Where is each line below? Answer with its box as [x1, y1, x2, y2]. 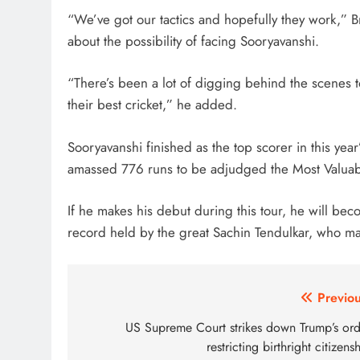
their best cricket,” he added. [67, 95, 237, 115]
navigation [83, 316, 178, 345]
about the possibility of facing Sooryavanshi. [67, 31, 319, 51]
